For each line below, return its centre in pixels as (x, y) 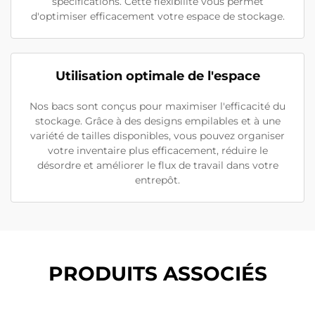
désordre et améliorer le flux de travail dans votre (157, 165)
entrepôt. (157, 180)
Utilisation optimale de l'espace (157, 76)
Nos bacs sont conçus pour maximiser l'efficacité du (157, 106)
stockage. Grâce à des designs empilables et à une (157, 121)
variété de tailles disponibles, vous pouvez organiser (157, 136)
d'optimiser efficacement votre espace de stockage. (157, 16)
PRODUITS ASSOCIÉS (157, 274)
